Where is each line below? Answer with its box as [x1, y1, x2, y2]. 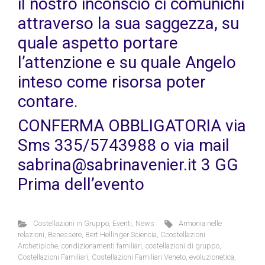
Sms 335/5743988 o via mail [18, 135, 230, 156]
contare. [18, 92, 78, 112]
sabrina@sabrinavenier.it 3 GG [18, 155, 238, 175]
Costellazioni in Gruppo [33, 219, 109, 228]
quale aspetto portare [18, 33, 178, 53]
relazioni [18, 230, 44, 240]
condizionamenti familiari [62, 241, 142, 251]
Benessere [48, 230, 82, 240]
